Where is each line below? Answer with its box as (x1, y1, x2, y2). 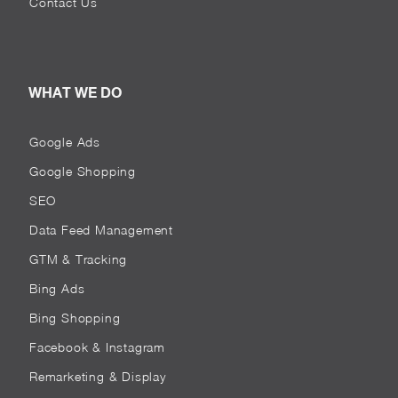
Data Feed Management (29, 222, 173, 237)
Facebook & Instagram (29, 339, 165, 354)
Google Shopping (29, 163, 136, 179)
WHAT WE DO (28, 84, 122, 100)
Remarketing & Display (29, 369, 166, 384)
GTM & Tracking (29, 251, 128, 267)
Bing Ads (29, 281, 85, 296)
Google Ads (29, 134, 100, 149)
